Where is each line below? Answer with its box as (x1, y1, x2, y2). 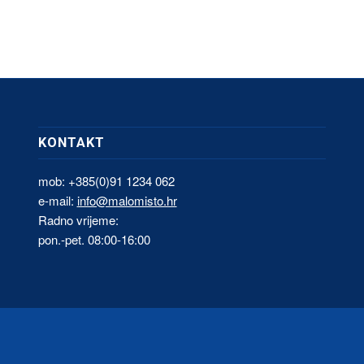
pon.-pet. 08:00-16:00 (37, 231, 150, 249)
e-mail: (37, 192, 77, 210)
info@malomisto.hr (76, 192, 177, 210)
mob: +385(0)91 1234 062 (37, 172, 175, 190)
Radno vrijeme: (37, 211, 119, 229)
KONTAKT (37, 135, 105, 151)
